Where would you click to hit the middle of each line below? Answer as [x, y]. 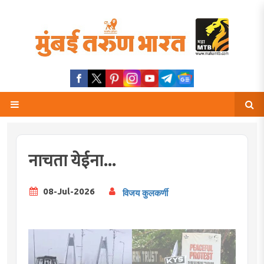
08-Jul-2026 [68, 191]
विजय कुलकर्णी [145, 193]
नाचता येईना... [72, 161]
